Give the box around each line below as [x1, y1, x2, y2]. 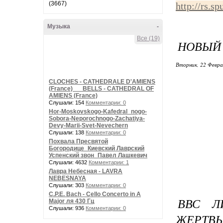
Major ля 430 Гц [49, 198, 94, 205]
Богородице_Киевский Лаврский [49, 145, 144, 152]
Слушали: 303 [49, 182, 86, 188]
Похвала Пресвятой [49, 138, 108, 145]
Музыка [47, 23, 70, 30]
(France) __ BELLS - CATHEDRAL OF [49, 85, 154, 92]
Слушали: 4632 [49, 159, 89, 165]
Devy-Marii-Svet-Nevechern [49, 122, 128, 129]
